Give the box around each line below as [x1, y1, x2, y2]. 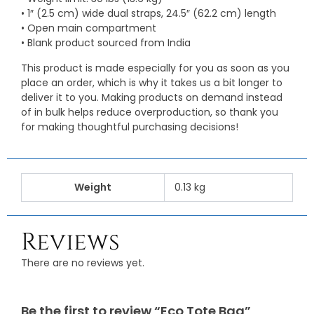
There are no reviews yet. [21, 256, 144, 271]
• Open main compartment [21, 21, 156, 36]
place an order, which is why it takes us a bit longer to [21, 76, 282, 90]
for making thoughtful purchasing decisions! [21, 120, 238, 135]
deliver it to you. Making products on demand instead [21, 90, 282, 105]
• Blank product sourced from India [21, 36, 191, 50]
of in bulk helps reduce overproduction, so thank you [21, 105, 278, 120]
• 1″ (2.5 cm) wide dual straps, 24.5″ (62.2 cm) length [21, 6, 276, 21]
